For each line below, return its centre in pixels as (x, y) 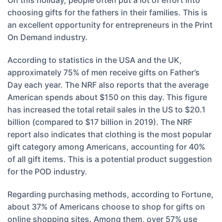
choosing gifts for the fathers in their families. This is (108, 13)
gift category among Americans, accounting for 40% (106, 147)
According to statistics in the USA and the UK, (95, 60)
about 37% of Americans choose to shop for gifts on (106, 206)
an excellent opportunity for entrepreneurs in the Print (110, 25)
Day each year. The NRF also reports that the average (108, 85)
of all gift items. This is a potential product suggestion (110, 159)
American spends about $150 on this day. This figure (107, 97)
